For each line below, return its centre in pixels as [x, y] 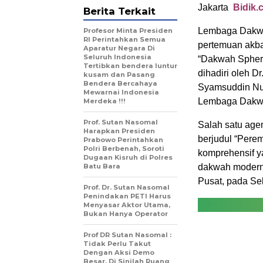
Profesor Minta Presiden [128, 31]
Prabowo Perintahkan [123, 140]
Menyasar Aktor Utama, [127, 205]
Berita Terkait [119, 11]
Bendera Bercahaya [120, 83]
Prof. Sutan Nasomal [121, 122]
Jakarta [215, 7]
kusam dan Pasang [119, 75]
